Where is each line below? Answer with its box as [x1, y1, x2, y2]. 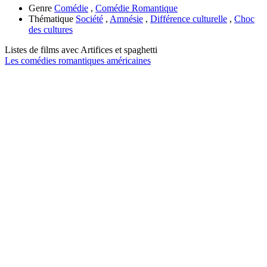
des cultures [29, 24, 73, 35]
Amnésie [110, 13, 143, 24]
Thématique [29, 13, 73, 24]
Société [76, 13, 103, 24]
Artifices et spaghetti [80, 44, 157, 55]
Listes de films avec [5, 44, 80, 55]
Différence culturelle [150, 13, 227, 24]
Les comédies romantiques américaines [5, 55, 151, 66]
